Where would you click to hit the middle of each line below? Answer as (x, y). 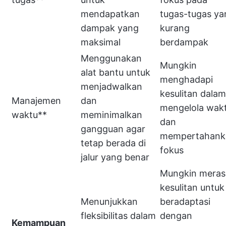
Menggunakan (111, 58)
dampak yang (110, 28)
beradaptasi (185, 202)
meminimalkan (111, 115)
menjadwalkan (111, 87)
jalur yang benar (115, 157)
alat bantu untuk (116, 72)
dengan (176, 216)
